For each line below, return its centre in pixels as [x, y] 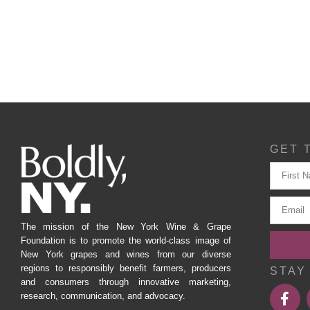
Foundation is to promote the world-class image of [126, 241]
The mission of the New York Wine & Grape [126, 227]
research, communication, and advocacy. [103, 296]
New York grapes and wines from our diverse [126, 255]
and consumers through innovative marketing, [126, 282]
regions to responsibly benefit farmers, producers [126, 268]
